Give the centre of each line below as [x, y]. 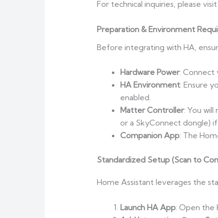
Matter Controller [152, 110]
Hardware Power [150, 72]
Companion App [150, 136]
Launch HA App [148, 207]
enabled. [135, 98]
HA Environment [150, 85]
